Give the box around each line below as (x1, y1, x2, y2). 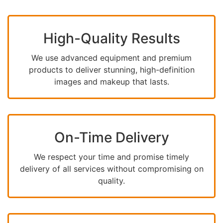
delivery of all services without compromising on (19, 164, 204, 174)
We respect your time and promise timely (34, 152, 189, 162)
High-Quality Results (43, 30, 180, 47)
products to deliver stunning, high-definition (28, 65, 195, 75)
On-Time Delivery (54, 129, 169, 146)
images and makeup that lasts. (54, 77, 169, 87)
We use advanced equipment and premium (31, 53, 192, 63)
